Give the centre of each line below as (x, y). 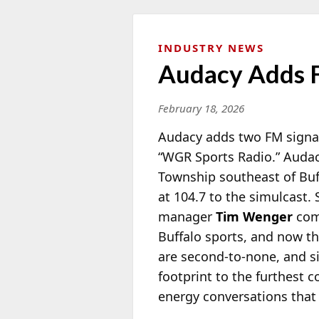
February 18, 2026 (201, 108)
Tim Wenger (254, 216)
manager (187, 216)
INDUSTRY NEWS (211, 47)
